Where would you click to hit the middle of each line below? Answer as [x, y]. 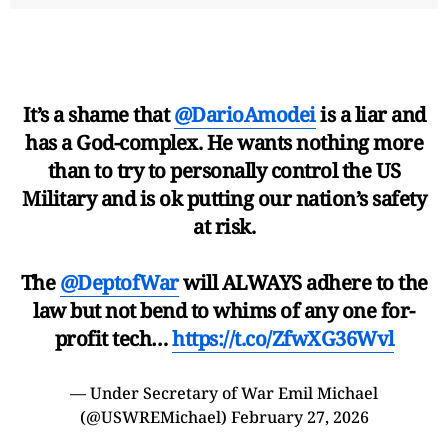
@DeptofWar [119, 282]
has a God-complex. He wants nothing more [224, 142]
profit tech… [113, 338]
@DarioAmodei [244, 114]
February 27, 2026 [299, 416]
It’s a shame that [98, 114]
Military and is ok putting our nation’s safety [224, 198]
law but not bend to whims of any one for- [224, 310]
